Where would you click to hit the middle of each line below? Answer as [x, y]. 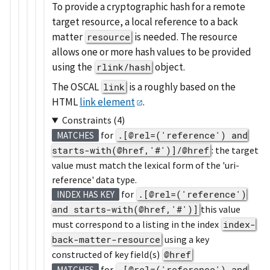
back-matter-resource [106, 240]
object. [169, 67]
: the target [235, 150]
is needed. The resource [185, 36]
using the [73, 67]
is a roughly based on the [181, 87]
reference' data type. [94, 180]
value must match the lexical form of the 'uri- [146, 165]
